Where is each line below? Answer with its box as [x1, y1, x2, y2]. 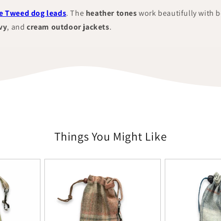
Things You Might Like [54, 128, 167, 144]
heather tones [85, 8, 137, 18]
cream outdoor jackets [27, 22, 110, 32]
